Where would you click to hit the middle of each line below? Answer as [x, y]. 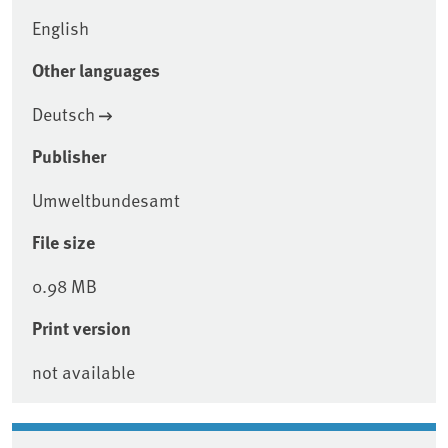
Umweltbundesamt [106, 200]
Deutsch [63, 114]
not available [83, 372]
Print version [81, 328]
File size [63, 242]
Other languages [96, 70]
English [60, 28]
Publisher [69, 156]
